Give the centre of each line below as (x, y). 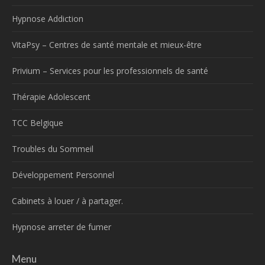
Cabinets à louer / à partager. (67, 201)
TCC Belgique (38, 122)
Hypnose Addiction (48, 18)
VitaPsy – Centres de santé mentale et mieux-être (107, 44)
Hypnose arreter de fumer (62, 227)
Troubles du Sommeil (53, 148)
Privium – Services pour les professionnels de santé (110, 70)
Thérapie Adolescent (51, 96)
